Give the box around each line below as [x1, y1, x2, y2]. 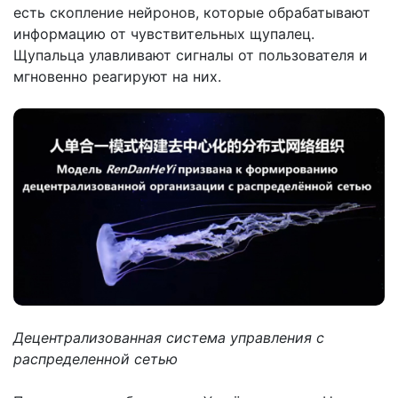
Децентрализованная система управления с [13, 329, 324, 347]
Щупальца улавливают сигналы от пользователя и [13, 46, 368, 65]
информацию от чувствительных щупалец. [13, 25, 314, 44]
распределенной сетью [13, 350, 178, 369]
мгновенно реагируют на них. [13, 68, 221, 86]
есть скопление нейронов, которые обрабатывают [13, 4, 370, 22]
